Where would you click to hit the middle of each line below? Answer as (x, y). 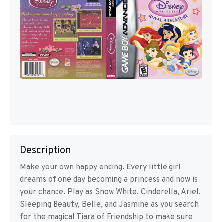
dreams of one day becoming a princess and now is (109, 180)
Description (46, 151)
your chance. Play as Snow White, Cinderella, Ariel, (110, 193)
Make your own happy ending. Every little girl (100, 168)
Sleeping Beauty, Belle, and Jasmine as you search (109, 205)
